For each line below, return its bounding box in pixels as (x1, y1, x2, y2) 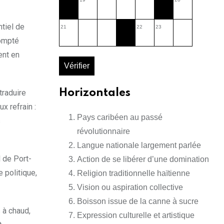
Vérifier (64, 61, 89, 70)
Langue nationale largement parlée (77, 141, 201, 150)
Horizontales (59, 87, 130, 99)
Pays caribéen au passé (77, 113, 162, 122)
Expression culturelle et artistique (77, 211, 194, 220)
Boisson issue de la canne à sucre (77, 197, 198, 206)
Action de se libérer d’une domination (77, 155, 209, 164)
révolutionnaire (77, 127, 130, 136)
